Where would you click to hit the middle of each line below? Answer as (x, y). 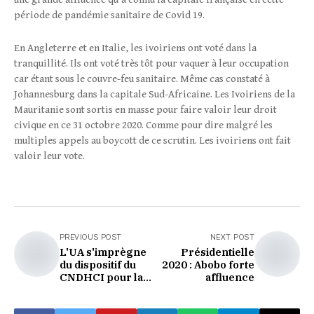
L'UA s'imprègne (103, 252)
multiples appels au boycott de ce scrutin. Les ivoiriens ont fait (152, 141)
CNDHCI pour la (101, 277)
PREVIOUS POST (91, 237)
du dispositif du (98, 265)
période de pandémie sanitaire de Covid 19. (109, 15)
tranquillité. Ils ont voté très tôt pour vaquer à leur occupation (151, 63)
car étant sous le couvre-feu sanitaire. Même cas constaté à (142, 79)
